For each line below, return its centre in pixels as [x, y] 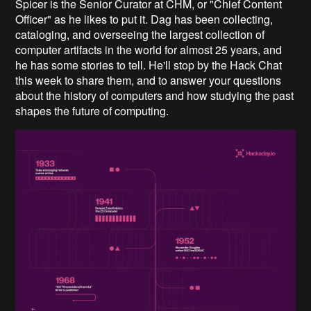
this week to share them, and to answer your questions [149, 81]
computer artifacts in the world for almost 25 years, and [149, 50]
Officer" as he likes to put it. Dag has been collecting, [144, 19]
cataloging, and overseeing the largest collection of [140, 35]
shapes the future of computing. [92, 111]
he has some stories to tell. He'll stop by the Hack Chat [149, 65]
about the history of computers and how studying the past [155, 96]
